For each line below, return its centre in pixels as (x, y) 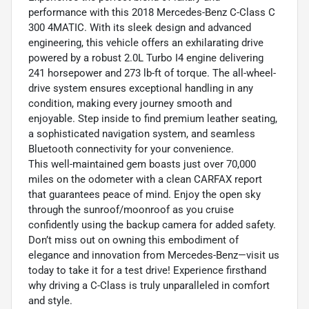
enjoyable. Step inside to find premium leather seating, (153, 119)
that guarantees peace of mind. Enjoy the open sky (144, 195)
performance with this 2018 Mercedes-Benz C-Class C (152, 13)
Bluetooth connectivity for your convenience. (131, 149)
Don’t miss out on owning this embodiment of (133, 240)
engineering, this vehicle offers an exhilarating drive (146, 43)
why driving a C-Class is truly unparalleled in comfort (149, 286)
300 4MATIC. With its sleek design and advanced (140, 28)
